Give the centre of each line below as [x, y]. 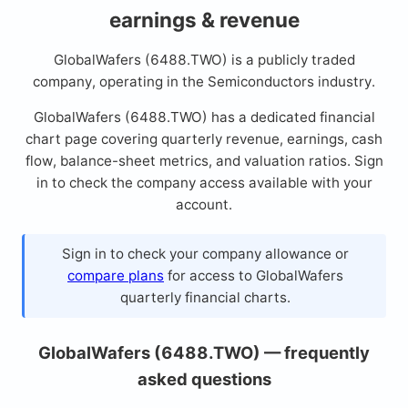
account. [204, 205]
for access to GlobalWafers [254, 275]
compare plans [116, 275]
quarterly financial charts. [205, 297]
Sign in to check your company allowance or [205, 253]
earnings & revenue [204, 20]
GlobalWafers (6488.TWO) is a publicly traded [204, 60]
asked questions [204, 378]
